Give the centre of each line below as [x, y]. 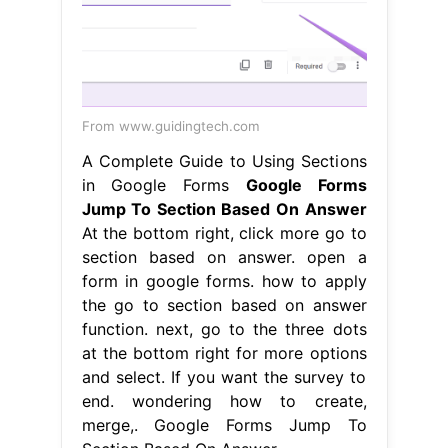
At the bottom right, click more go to [224, 232]
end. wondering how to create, [224, 400]
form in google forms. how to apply [224, 280]
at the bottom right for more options [224, 352]
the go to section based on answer [224, 304]
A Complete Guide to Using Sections [224, 160]
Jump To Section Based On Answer [224, 208]
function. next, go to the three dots [224, 328]
